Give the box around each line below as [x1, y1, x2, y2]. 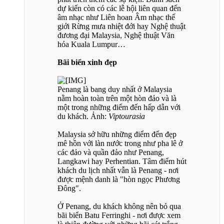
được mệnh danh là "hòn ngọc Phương [57, 175, 180, 184]
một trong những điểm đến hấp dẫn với [57, 103, 180, 112]
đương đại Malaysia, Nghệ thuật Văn [57, 31, 174, 40]
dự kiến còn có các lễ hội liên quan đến [57, 4, 181, 13]
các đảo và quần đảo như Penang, [57, 148, 164, 157]
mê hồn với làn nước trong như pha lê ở [57, 139, 182, 148]
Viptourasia [108, 112, 145, 121]
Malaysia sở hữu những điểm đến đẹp [57, 130, 176, 139]
